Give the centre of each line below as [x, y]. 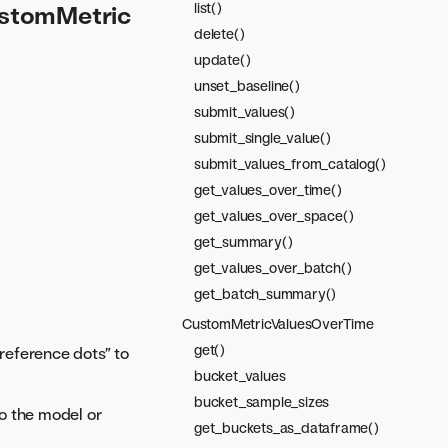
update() [222, 59]
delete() [219, 33]
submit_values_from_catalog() [290, 163]
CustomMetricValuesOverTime [278, 323]
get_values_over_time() [268, 189]
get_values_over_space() [274, 215]
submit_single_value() [262, 137]
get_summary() [243, 241]
